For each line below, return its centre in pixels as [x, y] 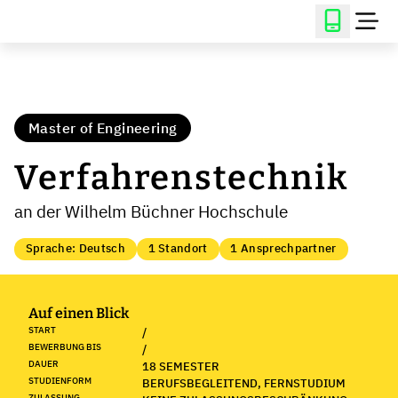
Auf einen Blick [79, 313]
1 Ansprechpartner [283, 249]
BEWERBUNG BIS [65, 346]
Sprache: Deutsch [75, 249]
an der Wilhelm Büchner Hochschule [151, 211]
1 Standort [178, 249]
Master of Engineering [103, 128]
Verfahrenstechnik [181, 178]
